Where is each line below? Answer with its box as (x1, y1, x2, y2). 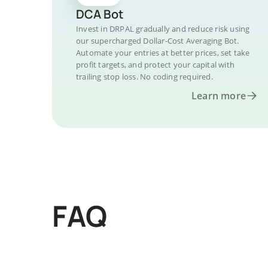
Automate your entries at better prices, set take (76, 47, 250, 58)
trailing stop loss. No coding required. (76, 71, 213, 82)
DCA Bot (76, 6, 123, 22)
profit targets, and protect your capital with (76, 59, 234, 70)
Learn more (191, 89, 246, 102)
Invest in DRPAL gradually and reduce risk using (76, 23, 250, 34)
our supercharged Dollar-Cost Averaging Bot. (76, 35, 239, 46)
